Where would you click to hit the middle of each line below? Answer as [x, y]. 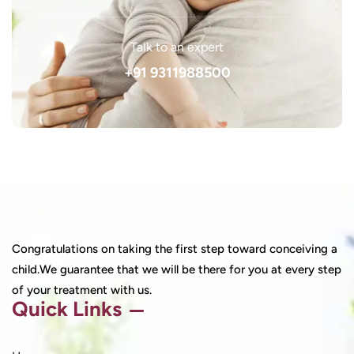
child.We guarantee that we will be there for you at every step [177, 269]
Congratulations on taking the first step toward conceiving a [175, 249]
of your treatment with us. [82, 290]
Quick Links [67, 309]
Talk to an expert [177, 47]
